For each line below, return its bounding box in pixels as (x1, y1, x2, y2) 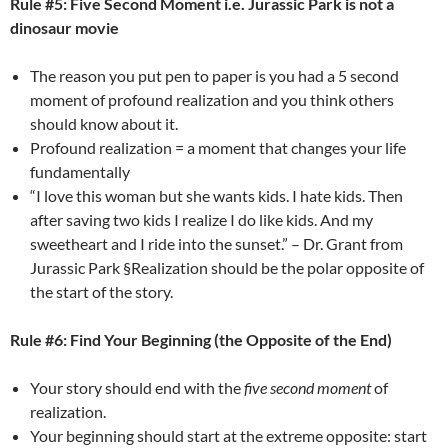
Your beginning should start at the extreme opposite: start (30, 425, 427, 445)
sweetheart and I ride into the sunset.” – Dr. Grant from (30, 233, 403, 253)
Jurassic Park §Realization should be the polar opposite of (30, 257, 424, 277)
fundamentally (30, 161, 130, 181)
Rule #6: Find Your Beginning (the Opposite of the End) (10, 329, 392, 349)
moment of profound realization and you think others (30, 89, 394, 109)
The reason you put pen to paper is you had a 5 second (30, 65, 399, 85)
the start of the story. (30, 281, 173, 301)
